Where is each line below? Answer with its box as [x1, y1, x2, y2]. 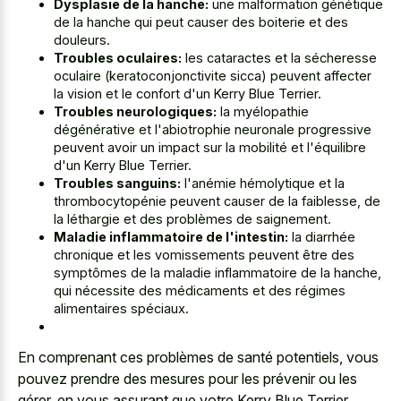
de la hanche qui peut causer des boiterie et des [54, 13, 348, 30]
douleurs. [54, 31, 110, 47]
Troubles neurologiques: [54, 103, 217, 119]
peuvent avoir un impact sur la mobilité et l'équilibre [54, 139, 366, 155]
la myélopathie [217, 103, 309, 119]
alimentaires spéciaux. [54, 300, 189, 316]
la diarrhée [288, 228, 355, 244]
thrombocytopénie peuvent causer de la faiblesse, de [54, 192, 380, 209]
